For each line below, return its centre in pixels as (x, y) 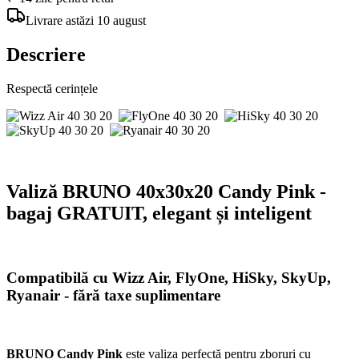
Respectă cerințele (52, 88)
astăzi (80, 20)
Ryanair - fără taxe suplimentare (113, 296)
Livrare (44, 20)
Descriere (46, 54)
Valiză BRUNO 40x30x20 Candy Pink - (166, 191)
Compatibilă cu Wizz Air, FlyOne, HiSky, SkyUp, (169, 278)
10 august (121, 20)
